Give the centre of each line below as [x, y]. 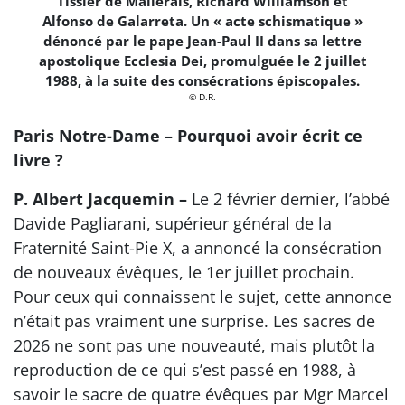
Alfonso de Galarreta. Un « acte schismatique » [202, 20]
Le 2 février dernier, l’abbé [288, 199]
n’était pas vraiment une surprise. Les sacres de [194, 321]
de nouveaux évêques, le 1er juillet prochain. [184, 273]
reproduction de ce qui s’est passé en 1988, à [185, 370]
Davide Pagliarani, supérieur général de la [173, 224]
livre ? [38, 160]
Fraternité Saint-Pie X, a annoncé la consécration [198, 248]
